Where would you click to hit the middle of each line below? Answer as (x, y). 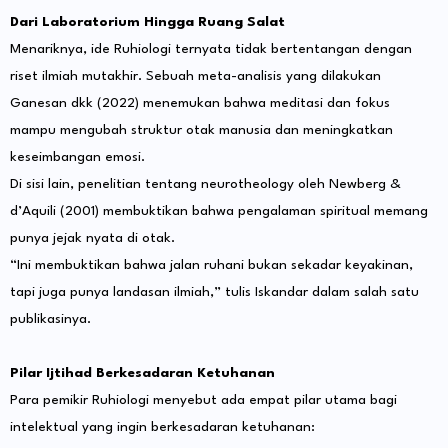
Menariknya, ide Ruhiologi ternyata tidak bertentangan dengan (211, 49)
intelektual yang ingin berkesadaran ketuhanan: (162, 427)
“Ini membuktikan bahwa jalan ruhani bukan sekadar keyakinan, (211, 265)
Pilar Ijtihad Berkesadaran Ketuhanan (142, 373)
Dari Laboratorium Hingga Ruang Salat (147, 22)
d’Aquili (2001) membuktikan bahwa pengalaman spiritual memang (219, 211)
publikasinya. (50, 319)
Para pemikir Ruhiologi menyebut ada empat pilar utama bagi (203, 400)
